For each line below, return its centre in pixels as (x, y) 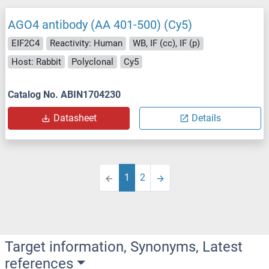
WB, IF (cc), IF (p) (166, 44)
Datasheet (75, 118)
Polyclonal (92, 62)
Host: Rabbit (36, 62)
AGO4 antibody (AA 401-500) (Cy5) (100, 25)
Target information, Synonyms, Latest (124, 247)
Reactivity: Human (86, 44)
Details (206, 118)
